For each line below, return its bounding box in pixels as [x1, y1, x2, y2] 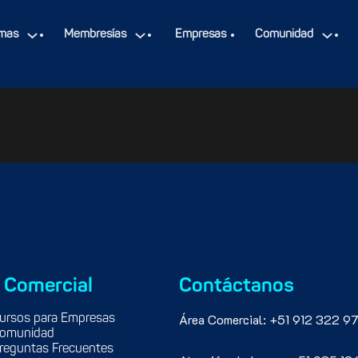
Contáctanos [179, 276, 294, 296]
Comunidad [254, 29, 313, 41]
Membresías [63, 29, 126, 41]
